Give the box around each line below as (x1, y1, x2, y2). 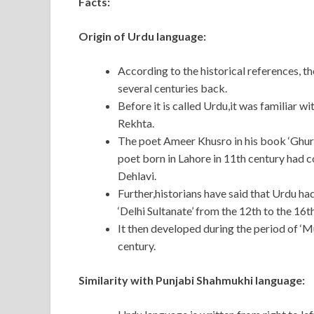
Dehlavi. (118, 169, 156, 183)
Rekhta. (118, 116, 154, 130)
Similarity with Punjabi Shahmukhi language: (78, 273, 305, 287)
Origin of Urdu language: (78, 29, 206, 43)
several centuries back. (118, 81, 227, 95)
